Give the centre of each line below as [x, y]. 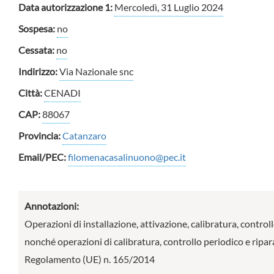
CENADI [62, 93]
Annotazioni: [53, 206]
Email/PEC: [43, 157]
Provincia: [40, 135]
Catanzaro [84, 135]
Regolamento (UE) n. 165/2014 [90, 259]
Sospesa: [38, 28]
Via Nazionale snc [96, 71]
